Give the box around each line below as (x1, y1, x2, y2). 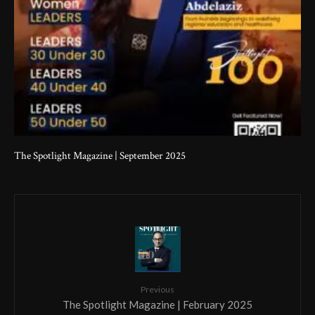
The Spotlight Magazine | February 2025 (63, 297, 252, 311)
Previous (141, 283, 174, 295)
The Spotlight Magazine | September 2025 (14, 148, 186, 162)
